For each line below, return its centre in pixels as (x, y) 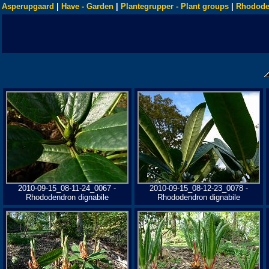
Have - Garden (87, 6)
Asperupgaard (28, 6)
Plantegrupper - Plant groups (175, 6)
